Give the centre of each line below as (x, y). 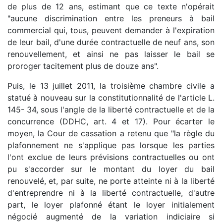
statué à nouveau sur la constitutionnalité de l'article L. (111, 98)
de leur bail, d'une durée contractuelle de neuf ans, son (111, 42)
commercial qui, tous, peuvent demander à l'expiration (111, 30)
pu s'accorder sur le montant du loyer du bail (111, 169)
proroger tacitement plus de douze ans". (83, 66)
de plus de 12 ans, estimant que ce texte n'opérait (111, 7)
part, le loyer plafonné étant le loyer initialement (111, 205)
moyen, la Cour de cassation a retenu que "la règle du (111, 134)
